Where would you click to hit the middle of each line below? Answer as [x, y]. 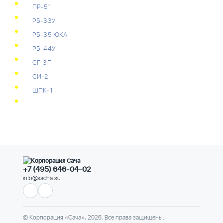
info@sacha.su [42, 178]
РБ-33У [44, 21]
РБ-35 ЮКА [50, 35]
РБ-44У [44, 49]
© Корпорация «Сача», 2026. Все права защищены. [94, 218]
